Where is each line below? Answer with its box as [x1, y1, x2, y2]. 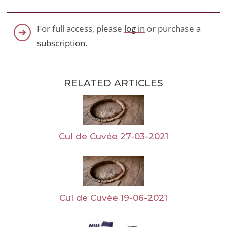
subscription [36, 37, 85, 49]
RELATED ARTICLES [63, 77, 163, 89]
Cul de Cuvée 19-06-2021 [59, 193, 168, 203]
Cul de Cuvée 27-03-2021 [58, 131, 168, 141]
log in [124, 23, 145, 35]
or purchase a [144, 23, 201, 35]
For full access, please [36, 23, 124, 35]
